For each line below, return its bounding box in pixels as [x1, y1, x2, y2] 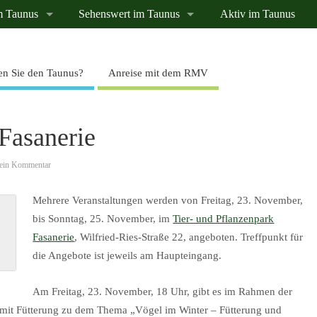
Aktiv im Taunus [219, 8, 295, 21]
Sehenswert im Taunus [79, 8, 180, 21]
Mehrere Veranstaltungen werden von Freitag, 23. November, [33, 195, 304, 207]
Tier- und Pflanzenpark [173, 213, 275, 225]
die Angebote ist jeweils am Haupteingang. [33, 250, 222, 262]
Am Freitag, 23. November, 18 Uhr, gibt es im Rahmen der [33, 285, 293, 297]
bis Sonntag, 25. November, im [33, 213, 173, 225]
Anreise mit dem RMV [108, 67, 208, 79]
